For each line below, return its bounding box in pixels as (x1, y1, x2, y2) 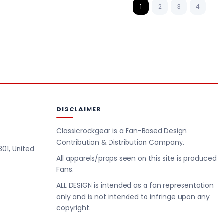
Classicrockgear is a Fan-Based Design (56, 126, 187, 136)
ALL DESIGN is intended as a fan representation (56, 181, 214, 190)
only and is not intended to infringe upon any (56, 192, 210, 201)
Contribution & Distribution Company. (56, 137, 184, 147)
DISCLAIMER (56, 105, 101, 114)
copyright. (56, 203, 91, 213)
